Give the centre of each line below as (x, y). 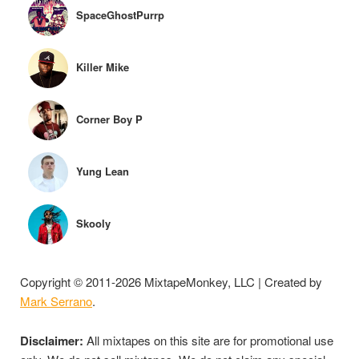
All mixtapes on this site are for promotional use (208, 340)
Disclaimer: (52, 341)
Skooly (93, 223)
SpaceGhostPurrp (120, 15)
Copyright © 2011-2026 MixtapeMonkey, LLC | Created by (171, 282)
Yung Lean (103, 171)
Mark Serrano (56, 301)
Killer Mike (103, 67)
